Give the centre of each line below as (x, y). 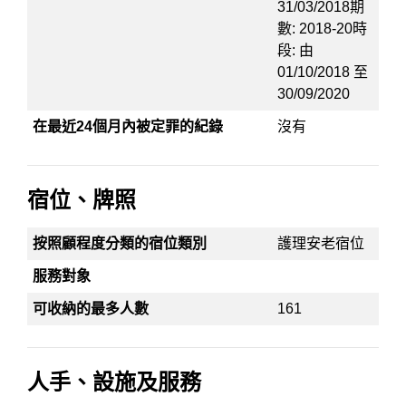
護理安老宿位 (321, 243)
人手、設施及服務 (114, 382)
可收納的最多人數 (91, 309)
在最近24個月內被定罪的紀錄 (128, 126)
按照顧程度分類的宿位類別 (120, 243)
